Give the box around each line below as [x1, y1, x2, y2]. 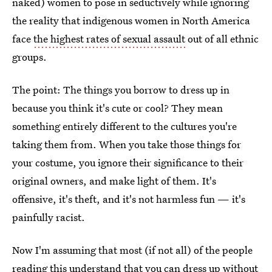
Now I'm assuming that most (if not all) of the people [12, 243, 253, 257]
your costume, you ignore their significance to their [12, 155, 243, 169]
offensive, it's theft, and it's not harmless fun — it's [12, 192, 245, 206]
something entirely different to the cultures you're [12, 119, 237, 133]
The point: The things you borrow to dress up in [12, 83, 229, 97]
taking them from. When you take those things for [12, 137, 241, 151]
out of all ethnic [185, 32, 259, 46]
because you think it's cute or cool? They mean [12, 101, 223, 115]
